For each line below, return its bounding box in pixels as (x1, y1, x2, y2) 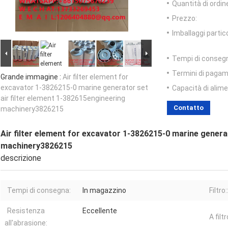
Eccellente (82, 207, 117, 215)
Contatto (174, 104, 204, 112)
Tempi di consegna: (7, 186, 71, 195)
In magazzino (82, 186, 126, 195)
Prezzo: (172, 14, 197, 23)
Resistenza (7, 207, 45, 215)
